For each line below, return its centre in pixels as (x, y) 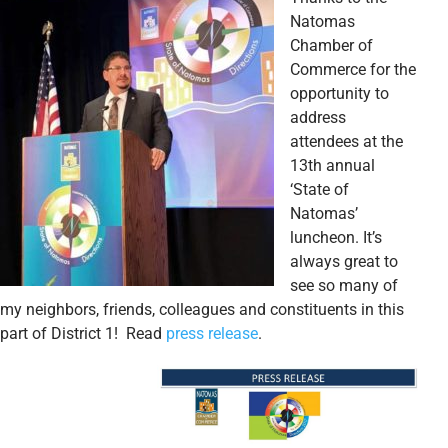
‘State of (319, 189)
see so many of (344, 285)
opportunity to (339, 93)
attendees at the (346, 141)
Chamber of (331, 45)
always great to (344, 261)
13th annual (332, 165)
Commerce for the (353, 69)
